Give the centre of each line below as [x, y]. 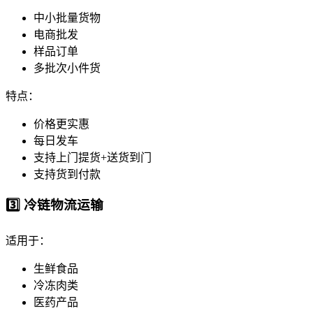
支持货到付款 [67, 174]
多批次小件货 [67, 68]
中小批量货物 [67, 17]
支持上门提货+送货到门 [93, 157]
